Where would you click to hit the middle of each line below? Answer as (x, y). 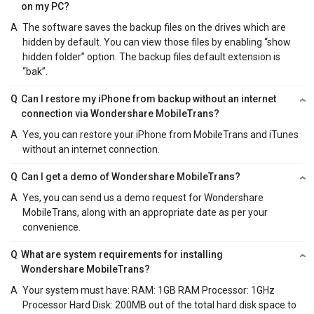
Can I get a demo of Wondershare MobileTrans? (131, 177)
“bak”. (35, 72)
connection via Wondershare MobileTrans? (121, 114)
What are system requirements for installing (122, 255)
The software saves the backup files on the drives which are (154, 28)
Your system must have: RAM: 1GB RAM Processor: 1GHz (148, 291)
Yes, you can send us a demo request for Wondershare (143, 198)
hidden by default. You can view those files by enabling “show (156, 42)
